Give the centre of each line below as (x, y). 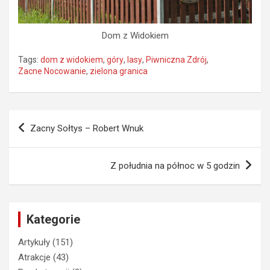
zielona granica (119, 71)
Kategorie (53, 219)
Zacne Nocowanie (52, 71)
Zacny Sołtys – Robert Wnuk (87, 128)
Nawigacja (45, 119)
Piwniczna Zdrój (176, 59)
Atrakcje (34, 257)
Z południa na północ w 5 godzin (175, 165)
